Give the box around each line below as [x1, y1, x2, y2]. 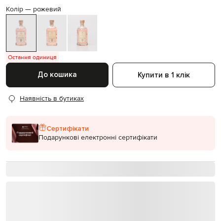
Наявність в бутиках [20, 94, 84, 104]
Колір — [6, 4, 33, 14]
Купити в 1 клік [138, 70, 190, 79]
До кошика [37, 70, 77, 79]
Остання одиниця [8, 53, 57, 61]
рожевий [33, 4, 61, 14]
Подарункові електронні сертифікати [38, 133, 157, 143]
